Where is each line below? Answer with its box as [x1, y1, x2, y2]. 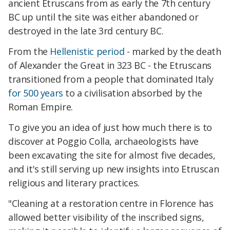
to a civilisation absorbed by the [63, 87, 202, 100]
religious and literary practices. [8, 177, 140, 189]
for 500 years [8, 87, 63, 100]
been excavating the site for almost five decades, [8, 149, 216, 162]
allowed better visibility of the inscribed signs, [8, 210, 204, 223]
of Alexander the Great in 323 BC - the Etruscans [8, 59, 212, 72]
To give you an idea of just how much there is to [8, 121, 212, 134]
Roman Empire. [8, 101, 73, 113]
